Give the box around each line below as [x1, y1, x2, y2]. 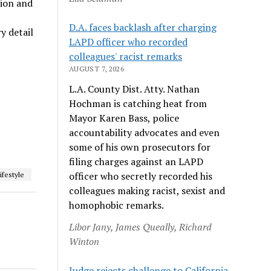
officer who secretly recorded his [69, 169, 213, 183]
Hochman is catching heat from [69, 96, 207, 110]
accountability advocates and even [69, 125, 220, 139]
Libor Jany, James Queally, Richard [69, 220, 212, 233]
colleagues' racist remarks [69, 49, 183, 63]
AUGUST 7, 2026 [69, 64, 125, 73]
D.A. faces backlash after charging [69, 20, 217, 34]
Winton [69, 234, 100, 248]
